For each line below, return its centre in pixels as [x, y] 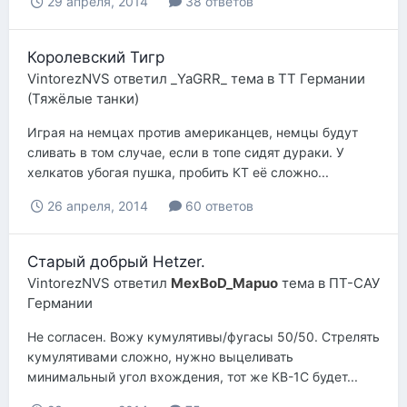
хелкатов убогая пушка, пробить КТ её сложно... [178, 172]
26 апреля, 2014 [98, 205]
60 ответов [218, 205]
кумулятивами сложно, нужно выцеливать [160, 356]
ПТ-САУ [354, 283]
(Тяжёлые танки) [83, 98]
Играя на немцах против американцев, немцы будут [193, 132]
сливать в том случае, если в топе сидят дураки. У [186, 152]
